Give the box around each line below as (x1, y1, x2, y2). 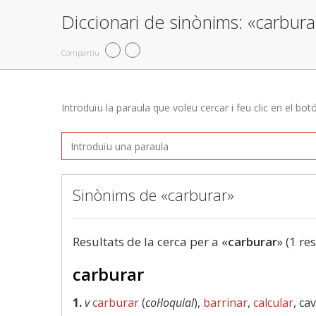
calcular (253, 295, 293, 310)
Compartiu (61, 47, 99, 58)
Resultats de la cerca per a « (73, 233, 228, 250)
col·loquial (145, 295, 194, 310)
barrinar (203, 295, 248, 310)
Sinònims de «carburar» (73, 184, 234, 205)
